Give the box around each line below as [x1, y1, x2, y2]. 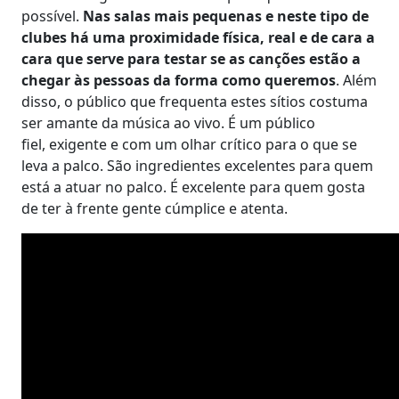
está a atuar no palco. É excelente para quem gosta [21, 176, 365, 197]
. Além [336, 69, 377, 90]
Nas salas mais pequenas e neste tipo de [83, 5, 369, 26]
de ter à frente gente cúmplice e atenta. [21, 198, 288, 218]
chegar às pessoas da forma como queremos [21, 69, 336, 90]
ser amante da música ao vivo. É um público [21, 112, 315, 133]
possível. [21, 5, 83, 26]
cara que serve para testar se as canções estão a [21, 48, 361, 69]
